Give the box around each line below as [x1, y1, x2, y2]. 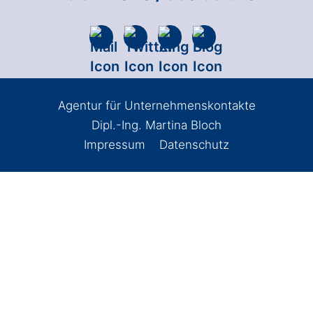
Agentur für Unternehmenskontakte [57, 99, 256, 112]
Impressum [84, 138, 145, 152]
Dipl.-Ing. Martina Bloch [92, 118, 221, 132]
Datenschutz [159, 138, 229, 152]
